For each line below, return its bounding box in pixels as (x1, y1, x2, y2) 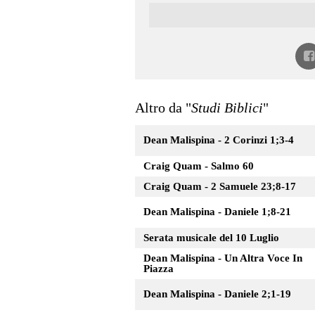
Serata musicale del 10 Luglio (143, 231, 279, 243)
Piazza (143, 262, 174, 274)
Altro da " (135, 99, 191, 115)
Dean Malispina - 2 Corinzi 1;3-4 (143, 134, 294, 146)
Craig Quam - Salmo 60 (143, 160, 254, 172)
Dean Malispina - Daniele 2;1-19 (143, 288, 291, 300)
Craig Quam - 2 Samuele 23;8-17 (143, 180, 296, 192)
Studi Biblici (191, 99, 263, 115)
